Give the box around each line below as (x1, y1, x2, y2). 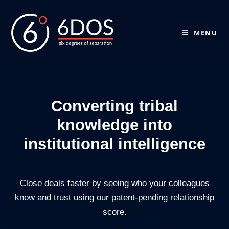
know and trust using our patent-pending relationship (15, 193, 214, 202)
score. (102, 207, 127, 217)
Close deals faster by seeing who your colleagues (19, 178, 210, 188)
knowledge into (57, 116, 172, 134)
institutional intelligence (24, 135, 205, 153)
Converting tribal (51, 97, 178, 115)
